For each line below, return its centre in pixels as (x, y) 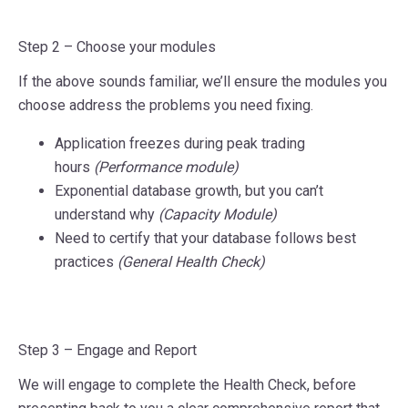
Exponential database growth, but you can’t (189, 190)
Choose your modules (144, 46)
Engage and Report (137, 350)
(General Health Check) (191, 261)
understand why (105, 214)
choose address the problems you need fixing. (166, 105)
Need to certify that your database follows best (205, 238)
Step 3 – (46, 350)
